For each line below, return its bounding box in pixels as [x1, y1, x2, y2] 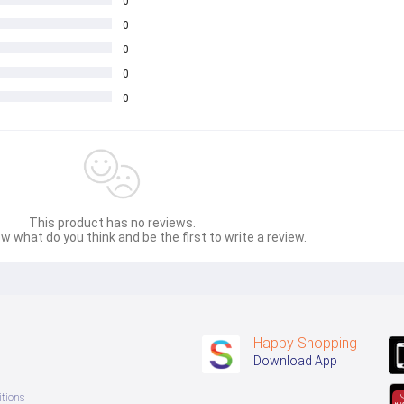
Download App [253, 353, 337, 368]
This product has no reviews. [28, 215, 196, 230]
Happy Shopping [253, 334, 357, 352]
